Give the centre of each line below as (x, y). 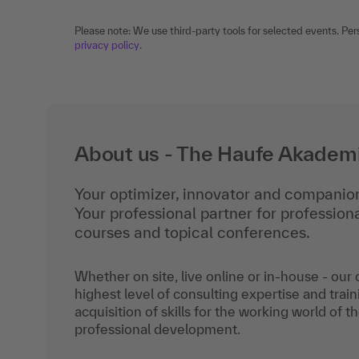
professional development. (157, 329)
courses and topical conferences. (192, 232)
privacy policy (107, 45)
